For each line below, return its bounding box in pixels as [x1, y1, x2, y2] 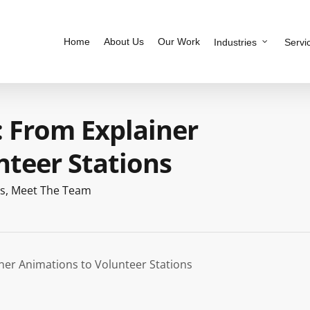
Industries [214, 36, 257, 48]
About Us [104, 36, 144, 47]
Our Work [158, 36, 200, 47]
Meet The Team [11, 183, 91, 198]
